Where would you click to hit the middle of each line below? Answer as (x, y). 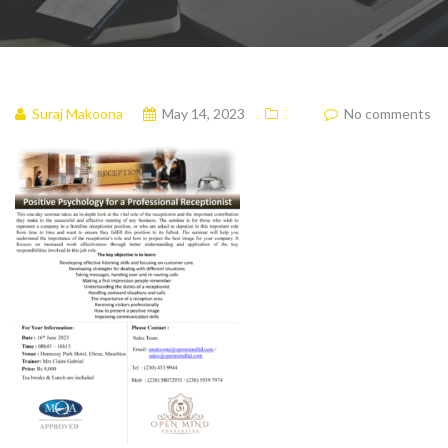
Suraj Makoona (77, 113)
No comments (387, 113)
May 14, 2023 (203, 113)
